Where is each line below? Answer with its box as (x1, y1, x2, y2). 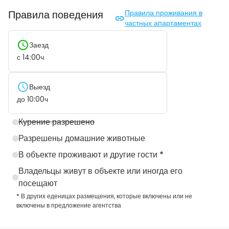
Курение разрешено (18, 116, 95, 128)
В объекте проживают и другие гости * (18, 148, 164, 161)
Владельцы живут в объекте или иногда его (18, 165, 182, 177)
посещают (18, 177, 57, 189)
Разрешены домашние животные (18, 132, 145, 144)
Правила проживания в (125, 7, 202, 18)
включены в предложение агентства (16, 200, 121, 210)
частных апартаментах (125, 17, 201, 28)
